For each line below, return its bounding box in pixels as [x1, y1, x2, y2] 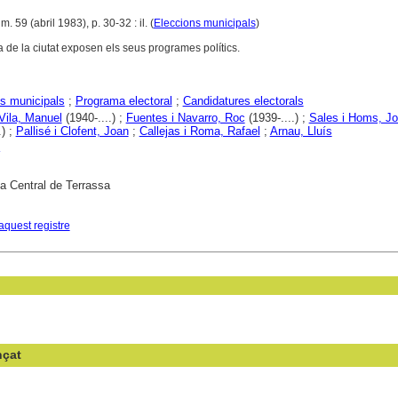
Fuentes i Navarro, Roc [125, 111, 245, 124]
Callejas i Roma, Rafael [139, 124, 260, 138]
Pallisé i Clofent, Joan [15, 124, 129, 138]
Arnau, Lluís [269, 124, 332, 138]
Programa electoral [75, 94, 172, 107]
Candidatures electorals [182, 94, 304, 107]
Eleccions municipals [153, 17, 256, 29]
